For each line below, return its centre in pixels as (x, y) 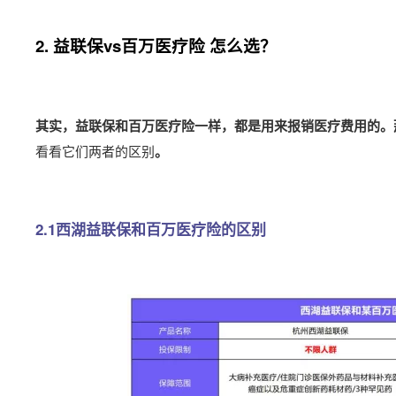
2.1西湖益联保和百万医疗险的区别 (151, 229)
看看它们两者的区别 (95, 151)
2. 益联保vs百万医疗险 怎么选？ (156, 46)
